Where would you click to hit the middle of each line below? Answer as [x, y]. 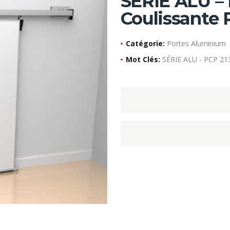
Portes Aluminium [196, 43]
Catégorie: [146, 43]
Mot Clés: [144, 59]
